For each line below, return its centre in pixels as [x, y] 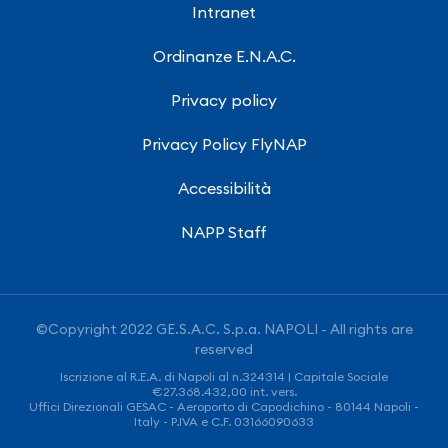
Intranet [224, 12]
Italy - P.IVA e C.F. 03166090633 [224, 422]
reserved [224, 349]
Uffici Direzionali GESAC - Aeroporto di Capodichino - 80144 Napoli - [224, 407]
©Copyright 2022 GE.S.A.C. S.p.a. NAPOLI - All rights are [224, 329]
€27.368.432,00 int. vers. [224, 392]
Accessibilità [224, 188]
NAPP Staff [224, 232]
